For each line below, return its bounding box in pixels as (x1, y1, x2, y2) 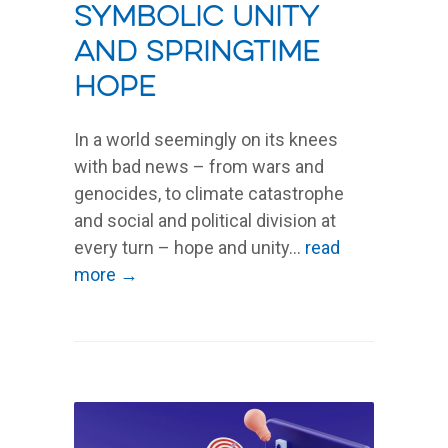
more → (74, 263, 138, 285)
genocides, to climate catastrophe (74, 182, 344, 204)
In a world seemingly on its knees (74, 128, 338, 150)
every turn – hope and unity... (74, 236, 305, 258)
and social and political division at (74, 209, 336, 231)
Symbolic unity (74, 5, 318, 31)
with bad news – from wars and (74, 155, 324, 177)
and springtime (74, 40, 320, 66)
